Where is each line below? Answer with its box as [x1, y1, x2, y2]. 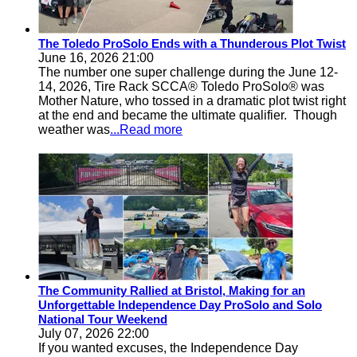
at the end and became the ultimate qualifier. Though [38, 108, 337, 122]
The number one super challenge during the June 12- [38, 65, 338, 79]
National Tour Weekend [38, 312, 167, 326]
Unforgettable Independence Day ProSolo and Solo [38, 298, 322, 312]
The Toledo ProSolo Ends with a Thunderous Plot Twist [38, 37, 346, 50]
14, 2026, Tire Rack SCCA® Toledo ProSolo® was [38, 80, 324, 93]
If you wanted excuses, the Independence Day [38, 341, 298, 355]
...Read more [110, 123, 182, 136]
